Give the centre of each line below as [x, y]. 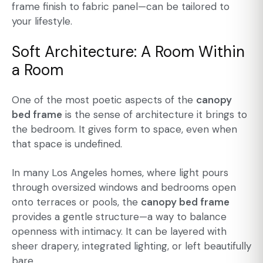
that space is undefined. [67, 144]
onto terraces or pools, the [76, 202]
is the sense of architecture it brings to [155, 115]
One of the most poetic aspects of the [104, 100]
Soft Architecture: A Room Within [128, 51]
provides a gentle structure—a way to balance [119, 217]
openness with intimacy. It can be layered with [119, 232]
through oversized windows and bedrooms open [124, 188]
